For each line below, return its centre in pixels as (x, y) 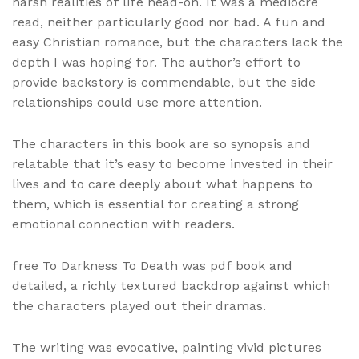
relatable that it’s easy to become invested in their (172, 163)
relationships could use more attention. (137, 102)
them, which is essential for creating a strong (155, 204)
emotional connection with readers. (123, 224)
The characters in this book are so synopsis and (161, 143)
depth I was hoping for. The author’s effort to (156, 62)
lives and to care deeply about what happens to (162, 184)
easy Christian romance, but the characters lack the (177, 42)
